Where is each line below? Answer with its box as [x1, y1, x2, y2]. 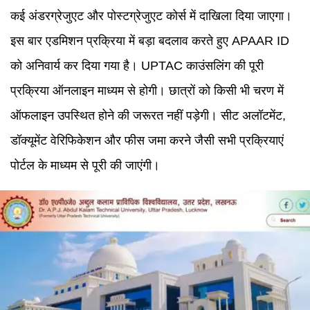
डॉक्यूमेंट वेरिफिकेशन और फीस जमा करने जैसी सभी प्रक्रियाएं [10, 134, 284, 147]
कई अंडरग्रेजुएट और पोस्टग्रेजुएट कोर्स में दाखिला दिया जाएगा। [10, 9, 292, 23]
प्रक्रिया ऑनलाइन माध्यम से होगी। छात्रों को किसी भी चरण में [10, 84, 284, 98]
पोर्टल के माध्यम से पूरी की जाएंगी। [10, 158, 160, 172]
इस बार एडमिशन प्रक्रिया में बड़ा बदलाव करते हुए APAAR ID [10, 34, 289, 48]
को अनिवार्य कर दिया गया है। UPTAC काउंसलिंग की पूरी [10, 59, 264, 73]
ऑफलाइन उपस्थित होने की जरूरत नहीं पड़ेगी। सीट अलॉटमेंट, [10, 109, 286, 122]
